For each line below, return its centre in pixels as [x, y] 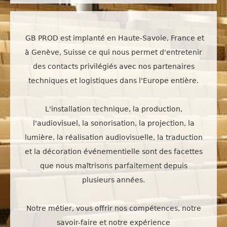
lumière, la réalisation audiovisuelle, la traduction [113, 137]
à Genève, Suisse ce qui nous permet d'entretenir [113, 52]
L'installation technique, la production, [113, 109]
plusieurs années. [113, 180]
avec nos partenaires [157, 66]
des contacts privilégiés [76, 66]
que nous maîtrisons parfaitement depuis [113, 166]
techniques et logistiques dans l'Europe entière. [113, 81]
